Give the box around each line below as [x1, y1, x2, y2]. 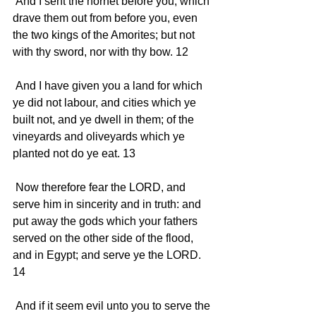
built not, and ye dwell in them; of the [13, 113, 197, 126]
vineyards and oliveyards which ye [13, 130, 188, 142]
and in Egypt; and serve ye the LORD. [13, 248, 204, 261]
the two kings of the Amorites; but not [13, 28, 197, 41]
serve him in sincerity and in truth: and [13, 197, 204, 210]
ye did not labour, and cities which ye [13, 96, 199, 109]
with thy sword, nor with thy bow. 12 [13, 45, 191, 58]
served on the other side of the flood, [13, 231, 196, 244]
